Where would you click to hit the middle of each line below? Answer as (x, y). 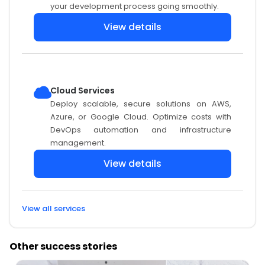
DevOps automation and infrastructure (140, 130)
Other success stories (63, 246)
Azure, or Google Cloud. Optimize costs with (140, 117)
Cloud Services (82, 90)
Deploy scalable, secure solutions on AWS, (140, 104)
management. (78, 143)
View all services (54, 208)
